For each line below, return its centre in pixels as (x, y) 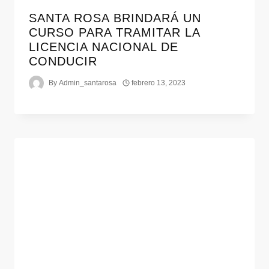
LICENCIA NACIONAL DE (104, 47)
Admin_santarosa (88, 83)
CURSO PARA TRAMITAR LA (114, 32)
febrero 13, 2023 (159, 83)
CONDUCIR (63, 61)
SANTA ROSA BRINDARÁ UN (115, 18)
